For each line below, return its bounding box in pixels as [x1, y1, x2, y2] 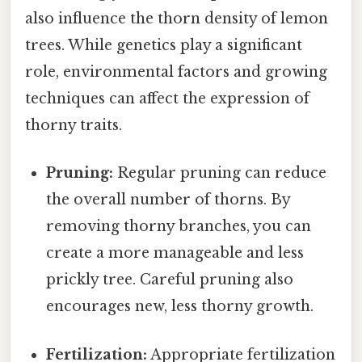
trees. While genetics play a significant [25, 36, 302, 55]
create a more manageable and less [46, 244, 305, 263]
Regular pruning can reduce [113, 164, 327, 183]
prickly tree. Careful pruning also [46, 271, 294, 289]
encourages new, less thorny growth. [46, 297, 314, 316]
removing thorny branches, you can [46, 217, 312, 236]
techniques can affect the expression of [25, 90, 309, 108]
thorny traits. [25, 116, 122, 135]
